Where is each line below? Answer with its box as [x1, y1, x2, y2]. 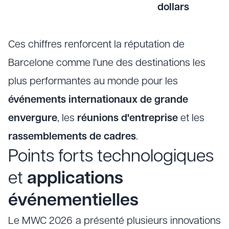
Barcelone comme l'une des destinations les [8, 58, 205, 68]
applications [27, 170, 123, 188]
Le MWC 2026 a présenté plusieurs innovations [8, 216, 221, 226]
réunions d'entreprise [77, 113, 178, 124]
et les [178, 113, 204, 124]
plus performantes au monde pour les [8, 77, 178, 87]
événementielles [8, 192, 139, 210]
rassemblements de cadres [8, 132, 136, 142]
